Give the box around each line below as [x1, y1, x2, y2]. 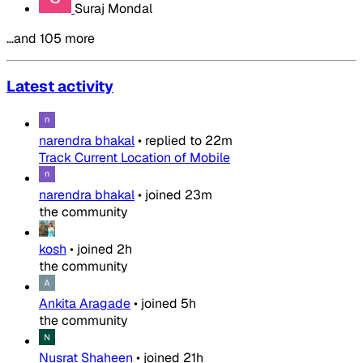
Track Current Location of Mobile [39, 149, 230, 166]
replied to [145, 132, 202, 149]
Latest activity [6, 76, 113, 97]
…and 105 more [6, 29, 95, 47]
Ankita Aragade [39, 295, 130, 312]
